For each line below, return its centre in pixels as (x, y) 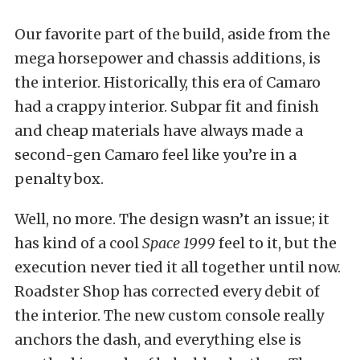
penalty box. (59, 178)
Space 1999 (179, 243)
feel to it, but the (276, 243)
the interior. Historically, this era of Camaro (168, 82)
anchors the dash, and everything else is (158, 339)
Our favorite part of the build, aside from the (172, 34)
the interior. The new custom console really (169, 315)
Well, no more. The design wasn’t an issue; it (172, 219)
